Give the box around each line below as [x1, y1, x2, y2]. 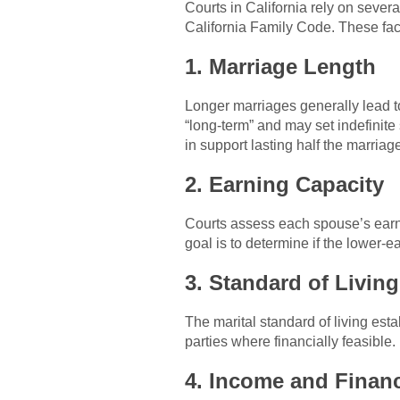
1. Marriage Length [185, 54, 376, 79]
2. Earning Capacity [185, 171, 384, 196]
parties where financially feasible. [185, 333, 396, 349]
